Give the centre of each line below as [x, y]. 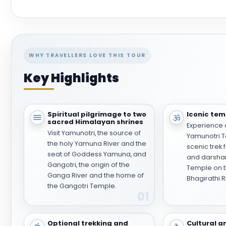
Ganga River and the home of [96, 175]
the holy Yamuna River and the [97, 144]
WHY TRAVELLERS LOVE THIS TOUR [88, 55]
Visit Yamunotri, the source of [94, 133]
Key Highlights [71, 78]
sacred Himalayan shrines [95, 122]
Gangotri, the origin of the [89, 165]
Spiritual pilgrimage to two [97, 114]
